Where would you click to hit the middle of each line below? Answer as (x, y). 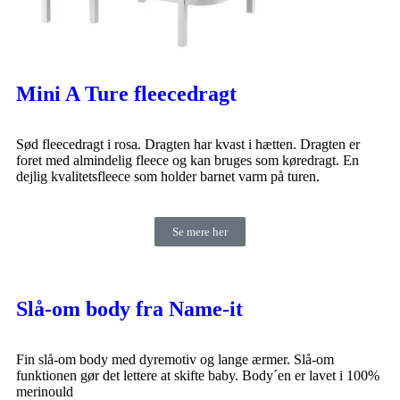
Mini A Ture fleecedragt (126, 93)
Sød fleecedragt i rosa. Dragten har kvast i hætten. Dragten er (188, 144)
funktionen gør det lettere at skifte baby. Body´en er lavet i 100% (198, 375)
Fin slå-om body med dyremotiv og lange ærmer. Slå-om (175, 359)
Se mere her (200, 231)
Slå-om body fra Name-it (129, 308)
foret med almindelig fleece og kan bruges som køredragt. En (187, 160)
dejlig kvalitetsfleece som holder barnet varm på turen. (168, 176)
